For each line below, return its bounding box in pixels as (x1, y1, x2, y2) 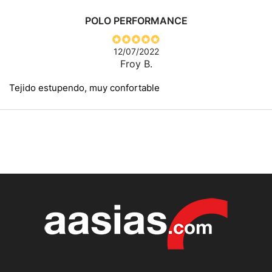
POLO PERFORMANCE (84, 14, 188, 27)
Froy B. (120, 57, 152, 70)
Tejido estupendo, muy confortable (9, 81, 160, 93)
